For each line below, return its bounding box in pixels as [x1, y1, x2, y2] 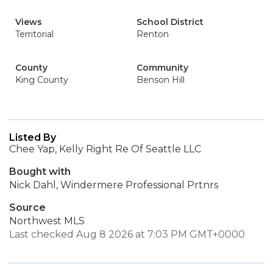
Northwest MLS [9, 215, 85, 227]
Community [136, 62, 188, 73]
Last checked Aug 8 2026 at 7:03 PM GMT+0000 [9, 229, 245, 240]
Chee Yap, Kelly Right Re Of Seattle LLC [9, 143, 201, 155]
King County [15, 74, 68, 85]
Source [9, 202, 46, 213]
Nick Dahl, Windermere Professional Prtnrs [9, 179, 218, 191]
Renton [136, 29, 169, 40]
